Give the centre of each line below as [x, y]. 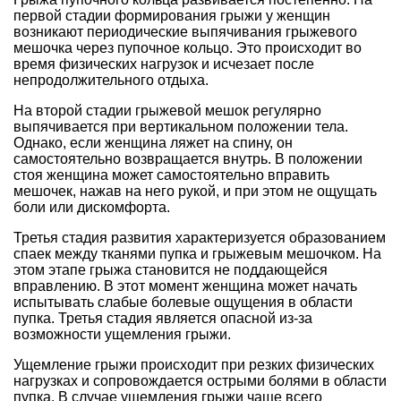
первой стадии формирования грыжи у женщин [172, 15]
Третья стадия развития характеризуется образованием [200, 237]
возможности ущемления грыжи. [122, 334]
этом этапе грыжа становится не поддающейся [171, 269]
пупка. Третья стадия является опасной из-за [163, 318]
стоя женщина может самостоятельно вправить [171, 175]
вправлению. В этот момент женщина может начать [185, 286]
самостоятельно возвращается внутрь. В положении [188, 158]
